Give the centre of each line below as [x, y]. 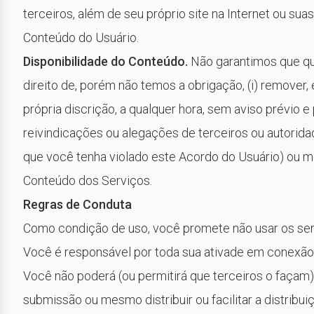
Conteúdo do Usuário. [81, 37]
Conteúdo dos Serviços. [88, 180]
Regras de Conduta [77, 204]
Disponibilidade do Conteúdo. [105, 61]
